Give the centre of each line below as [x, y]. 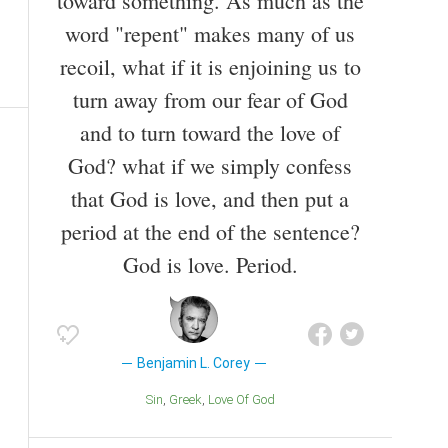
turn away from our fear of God [210, 100]
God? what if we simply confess [210, 166]
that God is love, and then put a [210, 199]
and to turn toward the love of [210, 133]
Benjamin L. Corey [194, 363]
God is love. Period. [210, 265]
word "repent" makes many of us [210, 34]
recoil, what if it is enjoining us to [210, 67]
